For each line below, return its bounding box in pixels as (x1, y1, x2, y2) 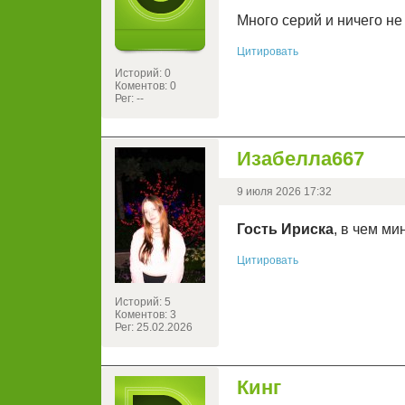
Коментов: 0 (115, 80, 176, 93)
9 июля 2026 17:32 (237, 185, 332, 199)
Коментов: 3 (115, 308, 176, 322)
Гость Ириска (237, 221, 334, 238)
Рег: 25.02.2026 (115, 321, 193, 334)
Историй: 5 (115, 296, 171, 309)
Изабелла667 (237, 147, 364, 171)
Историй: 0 (115, 67, 171, 80)
